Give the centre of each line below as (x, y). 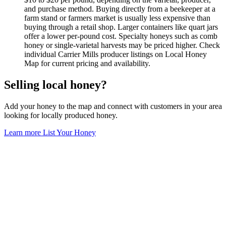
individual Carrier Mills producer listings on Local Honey (116, 54)
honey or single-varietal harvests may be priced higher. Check (122, 45)
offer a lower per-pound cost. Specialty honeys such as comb (121, 36)
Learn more (23, 132)
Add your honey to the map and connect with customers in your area (113, 106)
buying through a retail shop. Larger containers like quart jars (121, 27)
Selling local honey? (55, 84)
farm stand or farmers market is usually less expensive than (117, 18)
